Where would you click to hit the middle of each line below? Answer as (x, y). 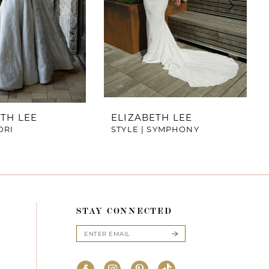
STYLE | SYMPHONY (155, 129)
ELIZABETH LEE (152, 118)
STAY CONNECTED (124, 210)
